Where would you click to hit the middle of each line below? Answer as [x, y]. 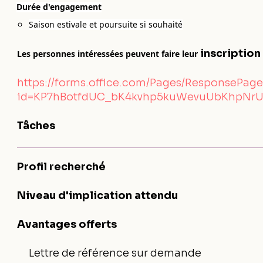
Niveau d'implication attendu [98, 195]
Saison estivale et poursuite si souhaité [106, 24]
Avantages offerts [67, 224]
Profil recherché [62, 167]
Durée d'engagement [59, 7]
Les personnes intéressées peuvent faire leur [109, 54]
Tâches [36, 126]
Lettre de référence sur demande [115, 253]
